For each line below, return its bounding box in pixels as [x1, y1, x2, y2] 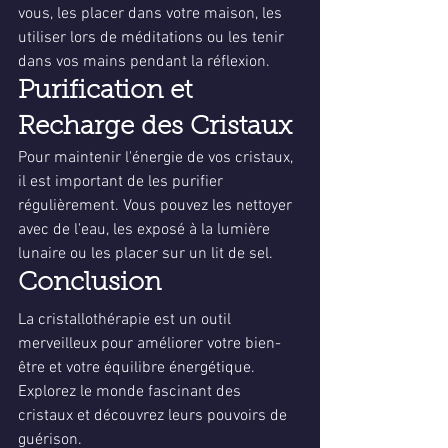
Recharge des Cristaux [18, 115, 292, 141]
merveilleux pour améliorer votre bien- [18, 334, 281, 354]
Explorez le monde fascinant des [18, 382, 245, 402]
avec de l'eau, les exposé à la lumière [18, 220, 274, 240]
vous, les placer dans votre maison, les [18, 4, 286, 24]
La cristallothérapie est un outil [18, 310, 235, 330]
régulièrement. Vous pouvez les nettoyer [18, 196, 296, 216]
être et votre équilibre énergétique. [18, 358, 259, 378]
